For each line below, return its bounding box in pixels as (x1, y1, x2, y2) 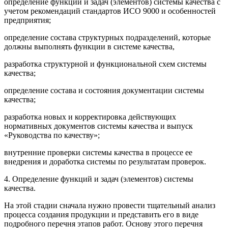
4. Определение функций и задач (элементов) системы (4, 174, 193, 183)
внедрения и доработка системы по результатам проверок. (4, 157, 206, 166)
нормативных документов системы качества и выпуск (4, 121, 193, 130)
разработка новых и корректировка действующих (4, 112, 176, 121)
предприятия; (4, 15, 51, 24)
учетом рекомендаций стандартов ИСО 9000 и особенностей (4, 6, 216, 15)
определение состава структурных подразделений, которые (4, 33, 211, 42)
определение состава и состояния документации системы (4, 85, 204, 95)
